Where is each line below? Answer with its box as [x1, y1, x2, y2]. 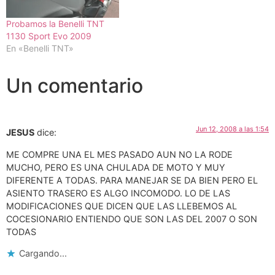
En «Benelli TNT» [6, 43, 74, 54]
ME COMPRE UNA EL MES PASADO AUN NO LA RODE [6, 149, 233, 160]
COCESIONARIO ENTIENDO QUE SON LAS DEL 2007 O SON [6, 213, 257, 224]
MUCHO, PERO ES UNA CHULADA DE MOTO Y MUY [6, 161, 225, 172]
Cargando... [19, 248, 67, 259]
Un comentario [6, 74, 143, 98]
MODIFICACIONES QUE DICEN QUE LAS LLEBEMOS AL [6, 200, 237, 211]
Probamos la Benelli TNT [6, 18, 104, 29]
